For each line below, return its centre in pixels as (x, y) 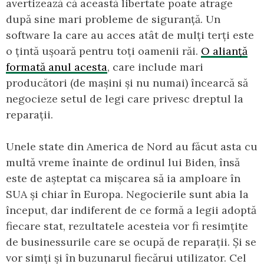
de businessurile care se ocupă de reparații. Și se (131, 242)
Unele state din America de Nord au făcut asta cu (132, 146)
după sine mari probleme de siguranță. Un (113, 19)
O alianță (224, 51)
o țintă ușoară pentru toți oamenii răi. (103, 51)
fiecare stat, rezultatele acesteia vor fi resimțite (127, 226)
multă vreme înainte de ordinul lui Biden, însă (123, 162)
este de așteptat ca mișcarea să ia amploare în (123, 178)
